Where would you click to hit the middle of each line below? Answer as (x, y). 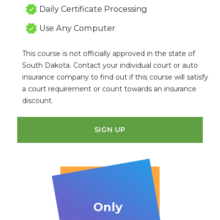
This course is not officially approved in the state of (108, 53)
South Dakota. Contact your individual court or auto (110, 65)
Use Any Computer (77, 28)
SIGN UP (110, 129)
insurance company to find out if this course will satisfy (115, 77)
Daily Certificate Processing (93, 9)
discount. (37, 100)
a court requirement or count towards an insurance (109, 89)
